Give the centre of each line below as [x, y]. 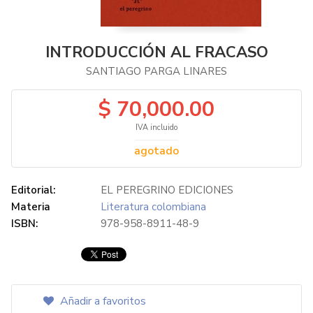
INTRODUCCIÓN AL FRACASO [156, 52]
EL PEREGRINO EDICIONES [167, 190]
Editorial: [33, 190]
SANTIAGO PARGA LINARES [156, 71]
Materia [31, 207]
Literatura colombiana [153, 207]
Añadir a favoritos [102, 301]
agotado [156, 151]
